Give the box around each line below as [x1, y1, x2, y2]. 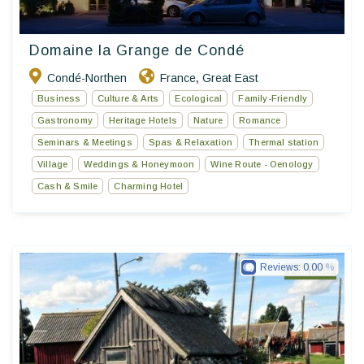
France [160, 71, 196, 84]
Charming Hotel [114, 180, 184, 191]
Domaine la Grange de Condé [29, 41, 245, 58]
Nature [193, 115, 223, 125]
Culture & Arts [97, 93, 159, 103]
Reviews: [260, 261, 303, 273]
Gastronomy [37, 115, 93, 125]
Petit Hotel [289, 266, 331, 276]
